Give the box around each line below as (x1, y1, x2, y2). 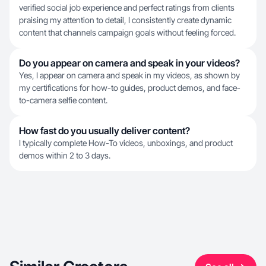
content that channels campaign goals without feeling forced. (19, 27, 236, 37)
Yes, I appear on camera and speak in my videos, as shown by (19, 70, 240, 80)
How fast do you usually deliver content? (19, 125, 190, 137)
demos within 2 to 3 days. (19, 150, 110, 160)
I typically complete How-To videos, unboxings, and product (19, 138, 233, 148)
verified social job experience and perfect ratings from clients (19, 2, 235, 12)
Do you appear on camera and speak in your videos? (19, 57, 240, 69)
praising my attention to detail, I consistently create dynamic (19, 15, 232, 25)
